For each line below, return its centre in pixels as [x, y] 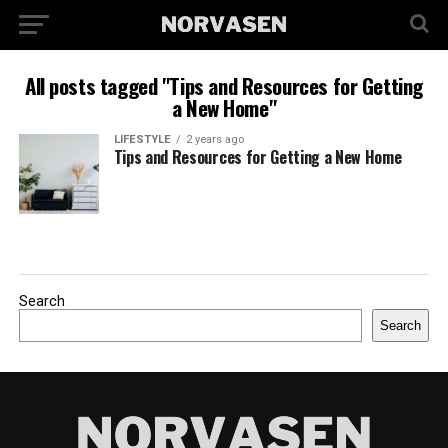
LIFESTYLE [142, 139]
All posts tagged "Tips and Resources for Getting [223, 85]
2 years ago [214, 139]
